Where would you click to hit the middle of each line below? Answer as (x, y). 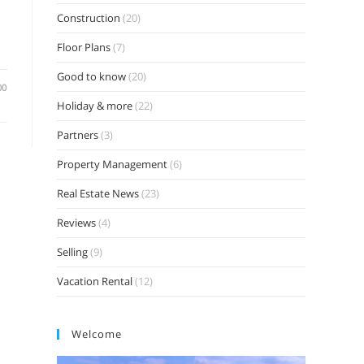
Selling (72, 252)
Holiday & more (95, 106)
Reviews (76, 223)
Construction (89, 18)
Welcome (97, 334)
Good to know (91, 76)
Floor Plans (84, 47)
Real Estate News (98, 193)
